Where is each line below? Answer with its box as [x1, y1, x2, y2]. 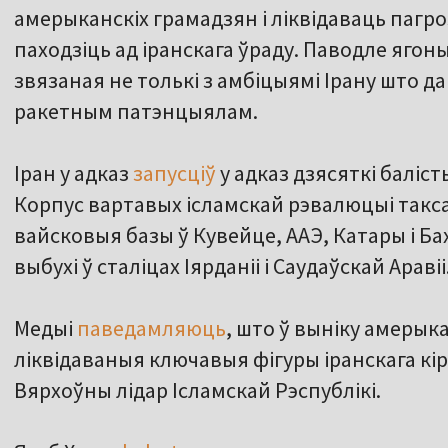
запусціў [129, 159, 216, 188]
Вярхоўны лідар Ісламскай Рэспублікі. [14, 376, 381, 405]
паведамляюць [77, 314, 226, 343]
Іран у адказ [14, 159, 129, 188]
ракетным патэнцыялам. [14, 97, 258, 126]
